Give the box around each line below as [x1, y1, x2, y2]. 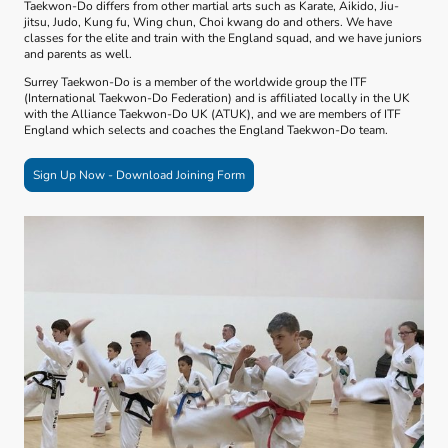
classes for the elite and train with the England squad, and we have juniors [24, 29, 422, 46]
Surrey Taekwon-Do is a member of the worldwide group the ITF [24, 73, 367, 90]
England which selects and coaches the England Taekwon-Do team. [24, 121, 391, 138]
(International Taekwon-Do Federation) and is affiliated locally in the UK [24, 89, 410, 106]
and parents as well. [24, 45, 132, 62]
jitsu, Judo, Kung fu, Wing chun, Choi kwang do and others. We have [24, 13, 392, 30]
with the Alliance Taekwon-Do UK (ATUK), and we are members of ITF [24, 105, 401, 122]
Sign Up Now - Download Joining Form [33, 167, 245, 184]
